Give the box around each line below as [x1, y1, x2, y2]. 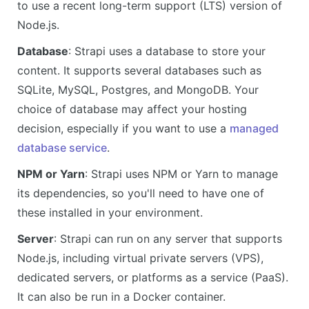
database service [17, 140, 107, 154]
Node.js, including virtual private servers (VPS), [17, 250, 263, 265]
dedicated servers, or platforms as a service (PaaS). [17, 270, 288, 284]
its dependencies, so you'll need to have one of [17, 186, 264, 200]
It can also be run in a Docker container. [17, 289, 226, 303]
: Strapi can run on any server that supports [54, 231, 282, 246]
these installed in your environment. [17, 205, 203, 219]
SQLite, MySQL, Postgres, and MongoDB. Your [17, 82, 259, 97]
